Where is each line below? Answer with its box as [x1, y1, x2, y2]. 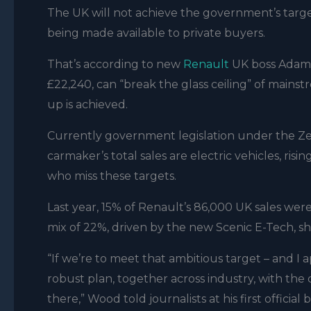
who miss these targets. [47, 169, 176, 183]
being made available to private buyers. [47, 26, 265, 40]
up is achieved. [47, 98, 128, 111]
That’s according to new [47, 58, 183, 71]
